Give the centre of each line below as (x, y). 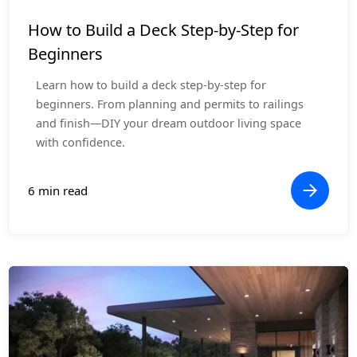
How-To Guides (65, 14)
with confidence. (80, 143)
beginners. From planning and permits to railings (170, 104)
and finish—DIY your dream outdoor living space (169, 124)
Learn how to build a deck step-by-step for (151, 85)
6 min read (58, 191)
